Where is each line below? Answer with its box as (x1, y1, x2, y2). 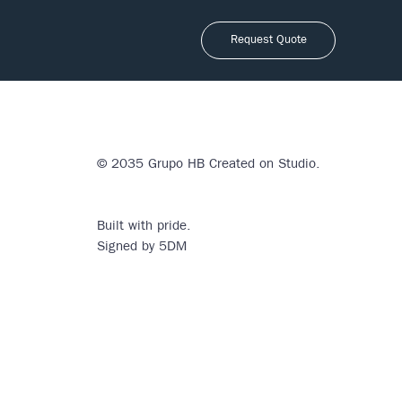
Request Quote (230, 35, 307, 46)
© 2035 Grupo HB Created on (97, 158, 275, 171)
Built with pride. (97, 220, 192, 233)
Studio (274, 158, 317, 171)
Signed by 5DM (97, 240, 188, 254)
